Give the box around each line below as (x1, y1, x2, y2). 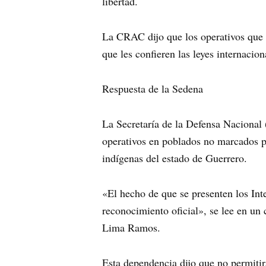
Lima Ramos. (102, 220, 160, 235)
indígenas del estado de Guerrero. (102, 151, 247, 166)
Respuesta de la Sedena (102, 81, 203, 96)
